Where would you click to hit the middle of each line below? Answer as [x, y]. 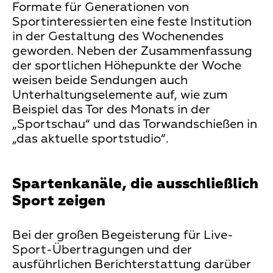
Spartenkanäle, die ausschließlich [135, 184]
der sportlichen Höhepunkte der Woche [127, 66]
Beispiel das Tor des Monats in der [111, 109]
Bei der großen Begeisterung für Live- [123, 235]
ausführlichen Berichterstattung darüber [132, 264]
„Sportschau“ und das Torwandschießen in [135, 124]
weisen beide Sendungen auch [100, 80]
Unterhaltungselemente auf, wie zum [120, 95]
